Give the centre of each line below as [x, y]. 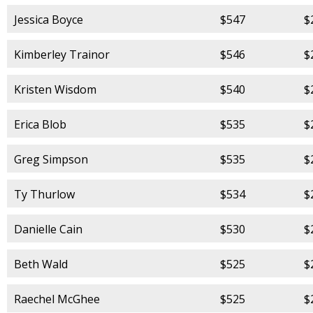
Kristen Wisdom [55, 89]
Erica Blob [40, 124]
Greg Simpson [51, 159]
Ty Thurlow [44, 194]
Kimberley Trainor [62, 54]
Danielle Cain [48, 229]
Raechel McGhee [57, 299]
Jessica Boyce [49, 19]
